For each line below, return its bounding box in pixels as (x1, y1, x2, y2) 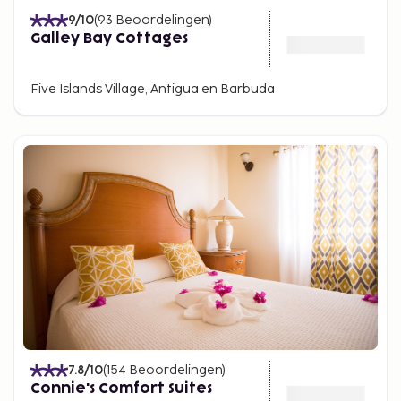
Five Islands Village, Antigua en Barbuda (30, 81, 275, 97)
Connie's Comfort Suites (30, 381, 212, 396)
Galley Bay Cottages (30, 31, 188, 46)
